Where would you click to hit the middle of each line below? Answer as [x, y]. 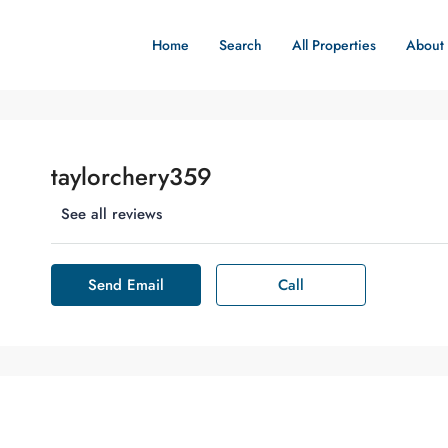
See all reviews [111, 214]
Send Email [125, 285]
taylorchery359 [131, 176]
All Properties [334, 45]
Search [240, 45]
